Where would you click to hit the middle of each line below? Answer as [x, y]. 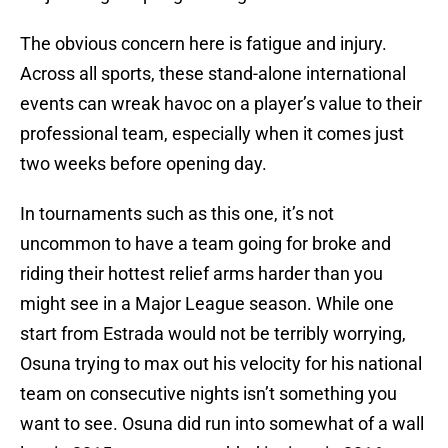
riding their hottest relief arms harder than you [201, 274]
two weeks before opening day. [143, 164]
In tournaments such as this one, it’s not [177, 214]
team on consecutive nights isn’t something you [208, 394]
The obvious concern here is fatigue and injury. [203, 44]
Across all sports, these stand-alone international [213, 74]
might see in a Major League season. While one [207, 304]
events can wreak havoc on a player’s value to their [221, 104]
